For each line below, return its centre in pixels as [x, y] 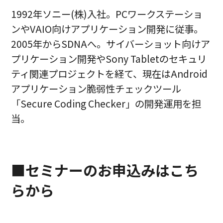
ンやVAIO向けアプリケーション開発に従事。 [107, 29]
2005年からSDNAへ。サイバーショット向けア [111, 44]
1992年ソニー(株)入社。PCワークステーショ [107, 14]
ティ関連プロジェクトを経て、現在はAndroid [110, 73]
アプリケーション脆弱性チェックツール [96, 88]
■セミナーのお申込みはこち [105, 170]
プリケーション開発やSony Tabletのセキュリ [109, 58]
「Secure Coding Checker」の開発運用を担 [106, 103]
